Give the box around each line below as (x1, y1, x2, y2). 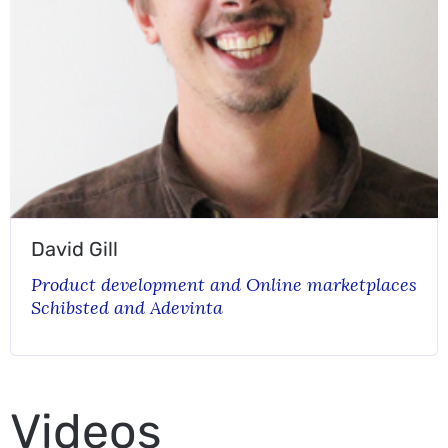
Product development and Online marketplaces (31, 273, 417, 296)
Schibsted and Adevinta (31, 296, 223, 319)
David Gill (31, 237, 118, 261)
